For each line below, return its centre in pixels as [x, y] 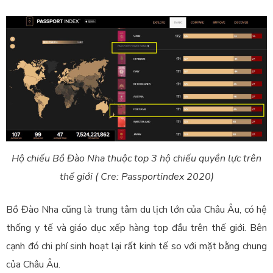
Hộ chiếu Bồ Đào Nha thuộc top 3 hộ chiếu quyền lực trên [136, 159]
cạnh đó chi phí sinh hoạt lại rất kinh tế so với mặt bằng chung [136, 246]
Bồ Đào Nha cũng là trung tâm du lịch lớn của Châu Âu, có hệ [136, 210]
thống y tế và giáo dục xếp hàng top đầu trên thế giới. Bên [136, 228]
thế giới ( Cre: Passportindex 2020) [136, 177]
